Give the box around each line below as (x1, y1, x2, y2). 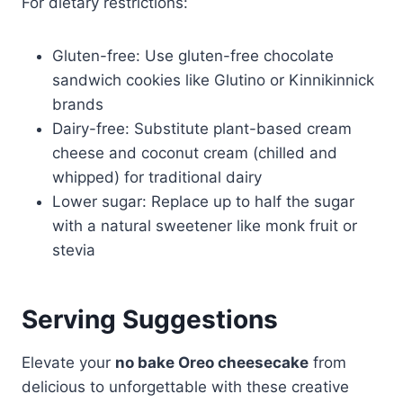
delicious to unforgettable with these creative (22, 377, 349, 396)
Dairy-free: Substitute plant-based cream (52, 119, 352, 138)
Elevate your (22, 353, 115, 372)
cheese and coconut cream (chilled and (52, 143, 337, 162)
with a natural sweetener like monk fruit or (52, 216, 357, 235)
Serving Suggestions (22, 303, 278, 335)
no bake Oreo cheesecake (115, 353, 309, 372)
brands (52, 94, 103, 113)
